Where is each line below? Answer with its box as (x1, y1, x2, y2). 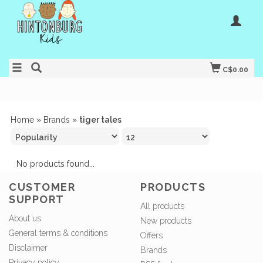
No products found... (16, 159, 95, 168)
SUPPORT (9, 193, 65, 206)
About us (9, 214, 41, 224)
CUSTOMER (9, 181, 75, 194)
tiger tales (79, 115, 122, 124)
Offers (140, 231, 163, 241)
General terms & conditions (9, 228, 107, 238)
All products (140, 201, 184, 211)
